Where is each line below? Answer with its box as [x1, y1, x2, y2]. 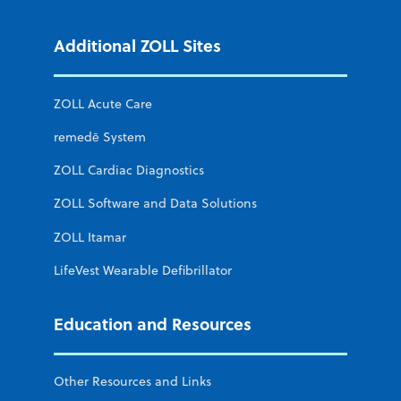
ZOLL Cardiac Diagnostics [54, 161, 204, 180]
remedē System [54, 128, 146, 146]
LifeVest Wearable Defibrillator [54, 260, 232, 279]
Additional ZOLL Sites [54, 33, 221, 58]
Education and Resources [54, 311, 252, 336]
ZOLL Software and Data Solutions [54, 194, 257, 213]
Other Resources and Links [54, 372, 211, 391]
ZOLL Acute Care [54, 94, 152, 113]
